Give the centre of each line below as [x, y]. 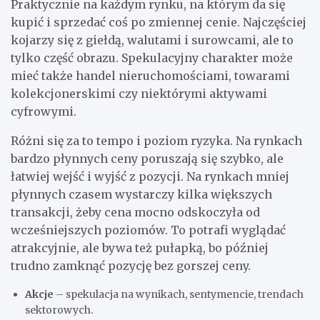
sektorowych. [59, 310]
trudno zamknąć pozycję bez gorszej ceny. [131, 265]
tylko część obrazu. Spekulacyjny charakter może [152, 57]
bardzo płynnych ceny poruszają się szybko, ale [147, 158]
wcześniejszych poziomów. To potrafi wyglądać [148, 230]
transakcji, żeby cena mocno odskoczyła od [135, 212]
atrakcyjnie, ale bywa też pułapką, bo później [140, 247]
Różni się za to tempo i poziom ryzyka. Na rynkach [156, 140]
